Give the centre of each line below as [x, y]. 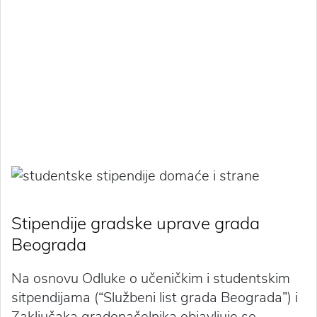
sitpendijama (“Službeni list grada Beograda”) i [155, 297]
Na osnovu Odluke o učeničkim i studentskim [151, 278]
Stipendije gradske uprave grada [136, 223]
